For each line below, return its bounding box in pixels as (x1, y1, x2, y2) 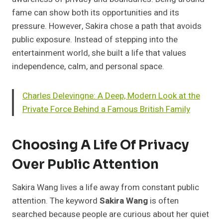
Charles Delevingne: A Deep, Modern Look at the (22, 90, 200, 103)
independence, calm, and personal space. (12, 60, 164, 73)
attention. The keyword (12, 195, 100, 208)
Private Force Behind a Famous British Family (22, 103, 190, 116)
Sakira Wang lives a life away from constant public (12, 181, 199, 194)
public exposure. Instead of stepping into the (12, 33, 178, 46)
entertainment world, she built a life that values (12, 47, 186, 60)
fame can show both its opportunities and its (12, 6, 179, 19)
